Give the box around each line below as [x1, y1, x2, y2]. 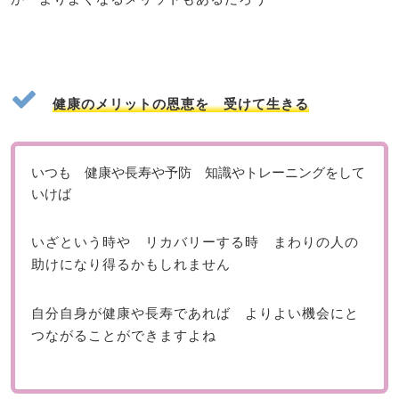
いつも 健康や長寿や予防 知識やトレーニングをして [30, 163, 365, 181]
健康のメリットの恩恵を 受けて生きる [53, 94, 309, 112]
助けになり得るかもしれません [30, 255, 231, 273]
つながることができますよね [30, 326, 216, 344]
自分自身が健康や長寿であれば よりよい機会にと [30, 304, 359, 322]
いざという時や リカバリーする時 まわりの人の [30, 232, 359, 250]
